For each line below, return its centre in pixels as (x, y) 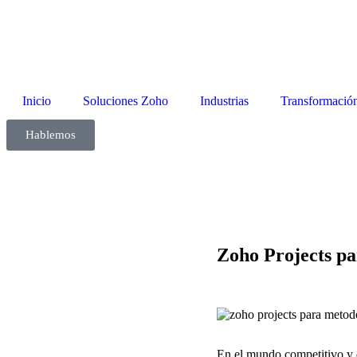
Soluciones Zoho (126, 101)
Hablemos (51, 135)
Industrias (224, 101)
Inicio (37, 101)
